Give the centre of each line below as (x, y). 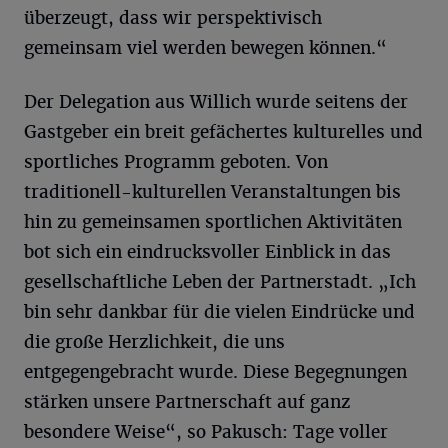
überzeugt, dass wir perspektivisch (173, 18)
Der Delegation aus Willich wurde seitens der (216, 102)
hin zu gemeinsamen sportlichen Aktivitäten (213, 222)
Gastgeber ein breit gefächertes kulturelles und (223, 132)
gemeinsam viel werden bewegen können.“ (205, 48)
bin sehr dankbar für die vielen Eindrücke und (219, 312)
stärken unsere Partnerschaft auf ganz (187, 402)
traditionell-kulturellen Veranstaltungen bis (212, 192)
